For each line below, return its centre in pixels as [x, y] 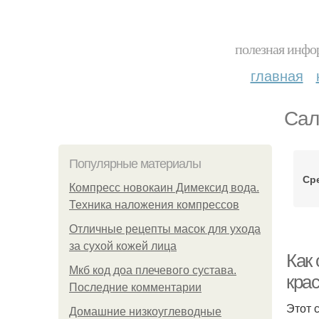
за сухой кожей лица [123, 246]
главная [277, 75]
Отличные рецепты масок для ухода [165, 229]
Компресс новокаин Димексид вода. [164, 188]
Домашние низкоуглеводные [145, 312]
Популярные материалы [135, 164]
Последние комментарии [135, 287]
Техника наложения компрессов [154, 205]
